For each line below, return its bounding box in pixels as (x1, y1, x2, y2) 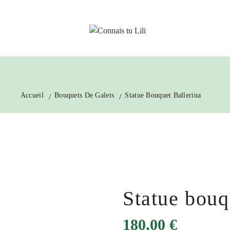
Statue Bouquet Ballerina (125, 91, 201, 99)
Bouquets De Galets (54, 91, 114, 99)
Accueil (20, 91, 44, 99)
